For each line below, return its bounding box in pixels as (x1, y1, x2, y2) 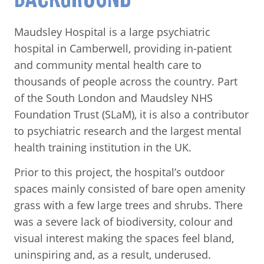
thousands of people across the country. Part (14, 74, 237, 88)
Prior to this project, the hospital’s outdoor (14, 164, 225, 179)
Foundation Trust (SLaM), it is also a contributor (14, 107, 249, 121)
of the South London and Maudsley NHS (14, 90, 213, 105)
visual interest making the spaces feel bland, (14, 230, 234, 245)
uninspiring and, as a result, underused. (14, 247, 211, 262)
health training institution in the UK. (14, 140, 194, 154)
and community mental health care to (14, 57, 202, 72)
